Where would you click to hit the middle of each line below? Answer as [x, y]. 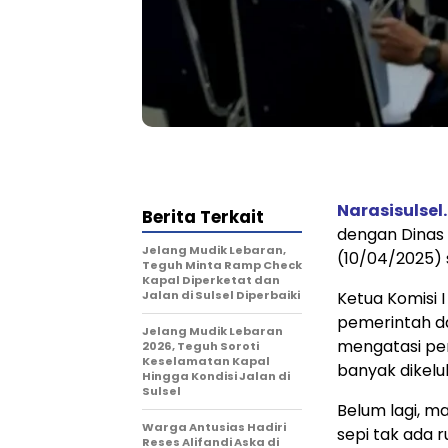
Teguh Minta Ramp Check [222, 265]
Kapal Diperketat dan [211, 280]
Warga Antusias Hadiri [214, 427]
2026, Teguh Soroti [200, 346]
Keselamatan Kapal [206, 361]
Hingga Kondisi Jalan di [216, 376]
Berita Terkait [203, 217]
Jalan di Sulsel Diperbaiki [221, 295]
